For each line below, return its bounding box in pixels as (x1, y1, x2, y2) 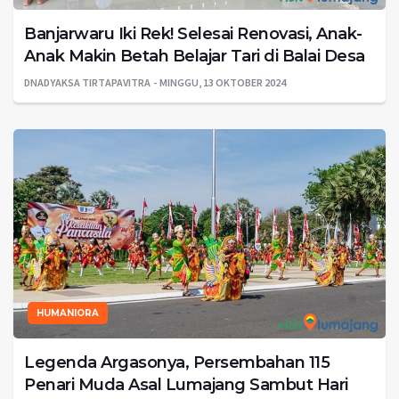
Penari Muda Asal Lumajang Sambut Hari (24, 374, 348, 395)
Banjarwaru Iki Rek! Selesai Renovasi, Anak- (24, 24, 362, 45)
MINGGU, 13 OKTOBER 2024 (159, 76, 286, 90)
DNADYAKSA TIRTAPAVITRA (24, 76, 151, 90)
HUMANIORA (37, 306, 99, 319)
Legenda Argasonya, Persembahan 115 (24, 352, 330, 372)
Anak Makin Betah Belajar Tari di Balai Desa (24, 46, 365, 67)
